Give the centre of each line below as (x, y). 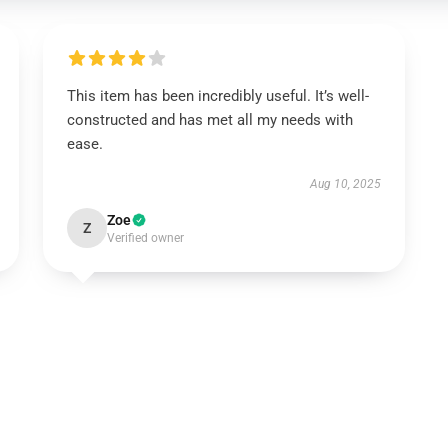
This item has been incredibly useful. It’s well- (217, 96)
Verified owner (145, 238)
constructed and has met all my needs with (209, 120)
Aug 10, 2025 (346, 184)
